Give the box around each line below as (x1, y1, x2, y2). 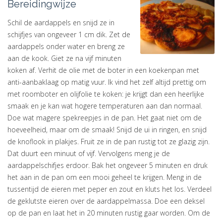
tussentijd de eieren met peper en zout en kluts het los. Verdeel (7, 184, 212, 194)
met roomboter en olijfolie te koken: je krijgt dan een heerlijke (7, 89, 204, 99)
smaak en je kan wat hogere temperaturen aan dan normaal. (7, 101, 202, 111)
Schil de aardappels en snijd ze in (7, 18, 114, 27)
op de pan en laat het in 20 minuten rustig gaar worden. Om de (7, 208, 210, 218)
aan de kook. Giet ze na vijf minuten (7, 54, 121, 63)
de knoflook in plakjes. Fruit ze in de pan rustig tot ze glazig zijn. (7, 137, 210, 146)
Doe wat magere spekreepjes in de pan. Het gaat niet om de (7, 113, 202, 122)
